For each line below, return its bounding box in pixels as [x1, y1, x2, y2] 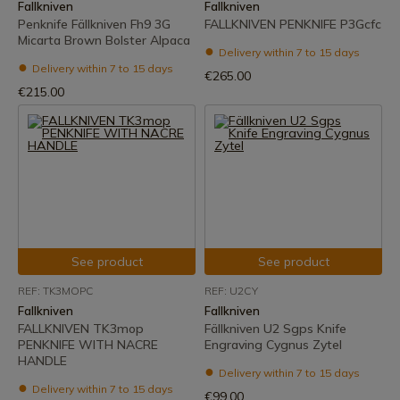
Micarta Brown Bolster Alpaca [18, 32, 190, 48]
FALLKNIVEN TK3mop [18, 321, 144, 337]
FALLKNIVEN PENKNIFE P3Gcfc [204, 16, 381, 32]
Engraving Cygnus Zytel [204, 337, 342, 353]
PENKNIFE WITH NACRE [18, 337, 158, 353]
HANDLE [18, 353, 67, 369]
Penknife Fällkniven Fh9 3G [18, 16, 171, 32]
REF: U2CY [204, 284, 258, 297]
